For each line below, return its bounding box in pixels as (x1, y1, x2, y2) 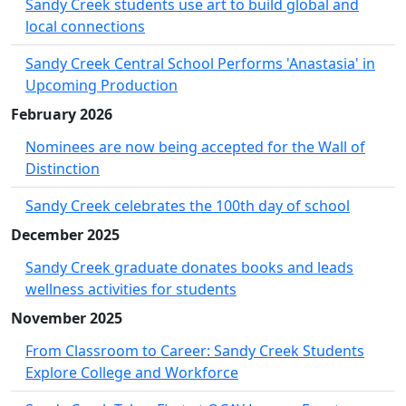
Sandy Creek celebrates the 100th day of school (25, 196, 350, 217)
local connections (25, 16, 145, 37)
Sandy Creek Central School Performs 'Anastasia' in (25, 53, 375, 74)
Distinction (25, 159, 100, 179)
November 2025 (11, 308, 122, 329)
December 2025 (11, 225, 120, 246)
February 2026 (11, 104, 112, 125)
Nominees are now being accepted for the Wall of (25, 137, 365, 158)
